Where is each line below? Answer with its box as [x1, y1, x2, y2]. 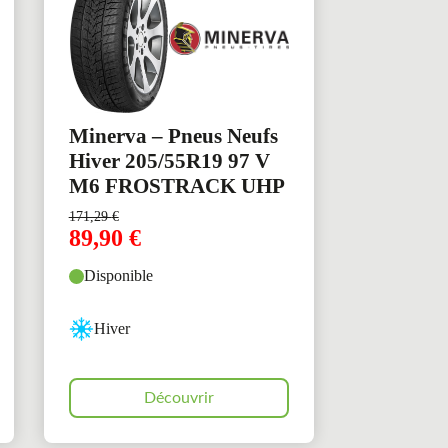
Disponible [83, 267, 153, 285]
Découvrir [143, 390, 214, 407]
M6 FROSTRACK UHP [68, 174, 285, 199]
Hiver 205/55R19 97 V [68, 149, 270, 174]
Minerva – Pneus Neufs [68, 124, 278, 149]
